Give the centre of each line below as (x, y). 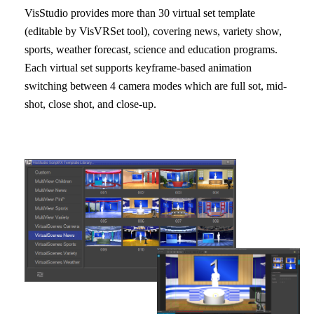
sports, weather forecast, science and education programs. (151, 50)
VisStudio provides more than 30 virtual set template (140, 13)
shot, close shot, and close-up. (90, 104)
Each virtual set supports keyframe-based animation (138, 68)
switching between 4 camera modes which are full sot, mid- (156, 86)
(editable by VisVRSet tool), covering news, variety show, (153, 32)
